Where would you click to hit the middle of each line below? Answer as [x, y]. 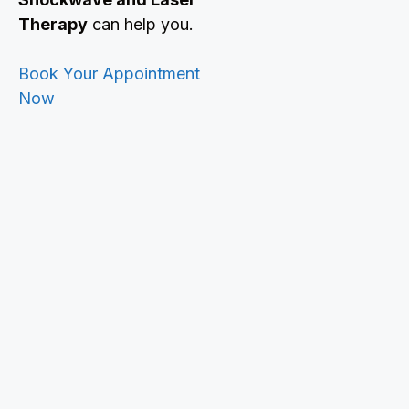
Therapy [53, 25]
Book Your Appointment [109, 74]
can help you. [141, 25]
